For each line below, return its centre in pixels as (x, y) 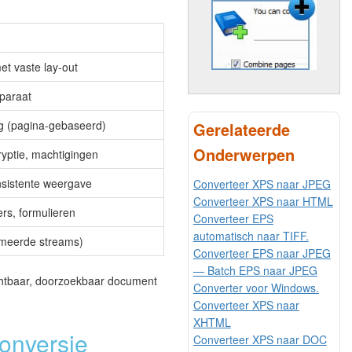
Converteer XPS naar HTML (263, 201)
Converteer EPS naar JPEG (262, 253)
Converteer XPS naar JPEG (262, 183)
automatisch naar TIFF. (251, 235)
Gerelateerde (241, 129)
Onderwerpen (244, 154)
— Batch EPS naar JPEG (255, 270)
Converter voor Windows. (256, 287)
